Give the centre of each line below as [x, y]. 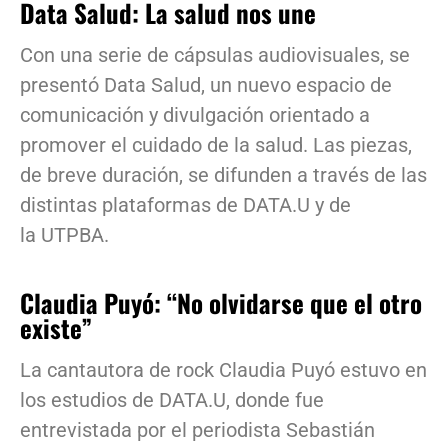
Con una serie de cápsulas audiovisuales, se [215, 54]
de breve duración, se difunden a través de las [223, 174]
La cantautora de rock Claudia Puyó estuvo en [223, 369]
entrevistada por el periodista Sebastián [197, 429]
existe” [56, 327]
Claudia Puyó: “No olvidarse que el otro [221, 302]
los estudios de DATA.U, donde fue [172, 399]
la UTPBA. [64, 234]
